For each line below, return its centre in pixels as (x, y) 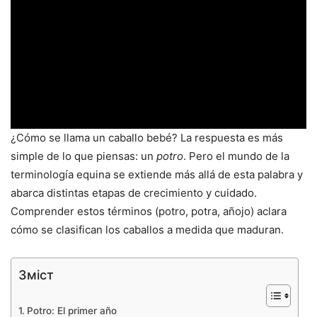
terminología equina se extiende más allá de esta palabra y (157, 175)
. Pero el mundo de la (236, 156)
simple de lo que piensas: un (83, 156)
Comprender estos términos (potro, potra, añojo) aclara (149, 212)
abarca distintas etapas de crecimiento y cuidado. (134, 193)
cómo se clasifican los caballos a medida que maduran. (147, 230)
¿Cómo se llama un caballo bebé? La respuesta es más (147, 138)
